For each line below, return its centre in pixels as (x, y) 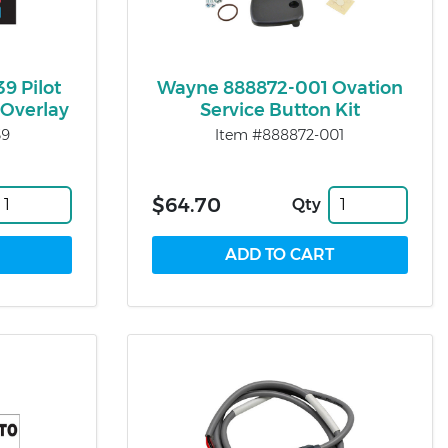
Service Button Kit (279, 110)
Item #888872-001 (280, 135)
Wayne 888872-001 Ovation (279, 88)
